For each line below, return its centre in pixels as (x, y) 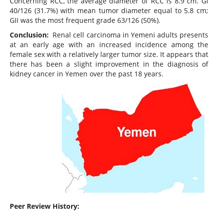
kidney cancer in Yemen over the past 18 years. (86, 74)
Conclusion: (30, 35)
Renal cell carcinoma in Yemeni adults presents (130, 35)
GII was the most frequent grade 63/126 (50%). (85, 20)
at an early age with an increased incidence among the (109, 45)
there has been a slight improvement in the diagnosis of (109, 64)
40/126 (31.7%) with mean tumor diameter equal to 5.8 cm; (109, 11)
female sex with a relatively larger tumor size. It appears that (109, 54)
